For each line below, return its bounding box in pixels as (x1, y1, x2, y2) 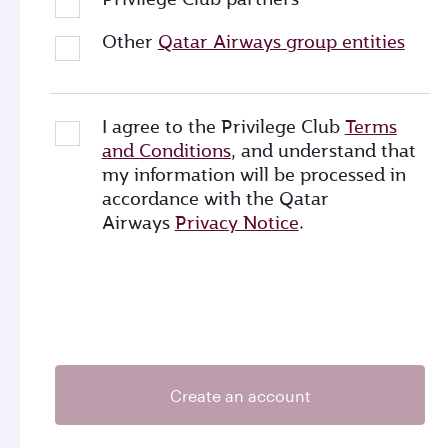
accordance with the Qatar (101, 186, 329, 211)
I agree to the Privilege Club (101, 114, 345, 139)
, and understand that (230, 138, 416, 163)
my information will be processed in (101, 162, 406, 187)
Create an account (169, 385, 311, 405)
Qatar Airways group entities (157, 29, 405, 54)
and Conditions (101, 138, 231, 163)
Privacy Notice (174, 210, 299, 235)
